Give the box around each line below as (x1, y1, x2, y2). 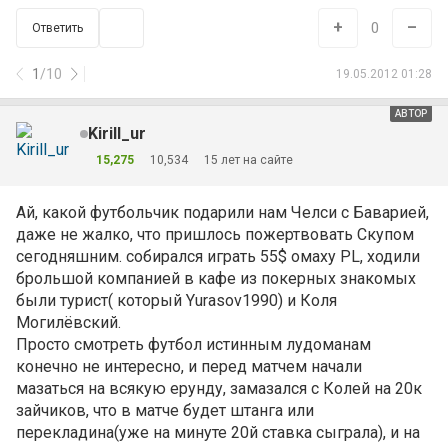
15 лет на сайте (204, 152, 293, 167)
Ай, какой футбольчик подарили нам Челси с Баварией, (16, 203, 429, 222)
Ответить (32, 21, 83, 35)
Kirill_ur (88, 123, 146, 143)
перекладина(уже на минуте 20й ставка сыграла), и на (16, 423, 420, 442)
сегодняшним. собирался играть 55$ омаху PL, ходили (16, 247, 420, 266)
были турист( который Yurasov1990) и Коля (16, 291, 337, 310)
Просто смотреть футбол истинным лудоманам (16, 335, 371, 354)
